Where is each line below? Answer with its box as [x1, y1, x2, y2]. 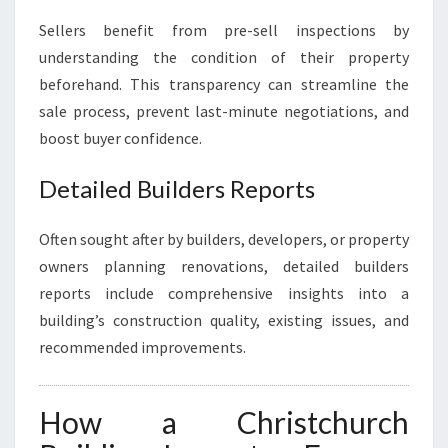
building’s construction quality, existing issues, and [39, 310, 409, 330]
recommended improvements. [39, 337, 246, 357]
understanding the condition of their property [39, 47, 409, 67]
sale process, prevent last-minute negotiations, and [39, 101, 409, 121]
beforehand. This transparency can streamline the [39, 74, 409, 94]
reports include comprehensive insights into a [39, 283, 409, 303]
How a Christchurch [39, 404, 409, 440]
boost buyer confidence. [39, 128, 202, 148]
